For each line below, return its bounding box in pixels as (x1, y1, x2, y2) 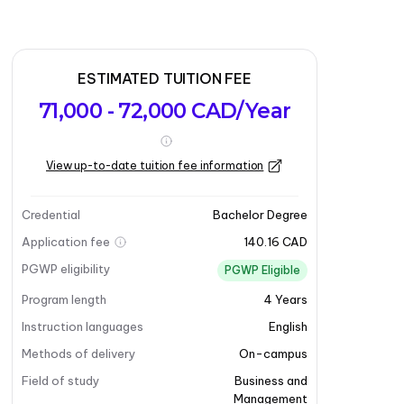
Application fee (22, 234, 111, 249)
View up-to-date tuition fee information (46, 159, 264, 172)
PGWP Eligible (225, 263, 300, 277)
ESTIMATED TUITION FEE (78, 69, 252, 87)
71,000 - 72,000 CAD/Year (38, 98, 291, 124)
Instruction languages (22, 319, 144, 334)
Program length (22, 292, 107, 307)
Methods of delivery (22, 346, 137, 361)
